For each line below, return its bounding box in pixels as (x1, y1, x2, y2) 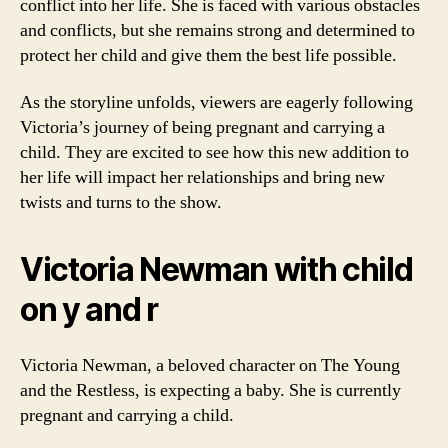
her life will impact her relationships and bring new (20, 166, 385, 189)
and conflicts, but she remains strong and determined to (20, 18, 415, 42)
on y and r (20, 290, 158, 329)
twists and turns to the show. (20, 191, 222, 214)
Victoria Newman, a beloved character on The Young (20, 353, 400, 377)
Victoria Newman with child (20, 250, 413, 289)
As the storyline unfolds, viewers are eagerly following (20, 91, 413, 114)
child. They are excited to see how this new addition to (20, 141, 409, 164)
